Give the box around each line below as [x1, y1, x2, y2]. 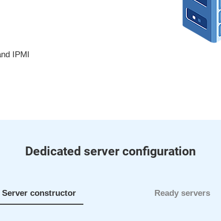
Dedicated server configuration [25, 144, 196, 158]
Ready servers [154, 188, 210, 198]
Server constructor [1, 188, 76, 198]
